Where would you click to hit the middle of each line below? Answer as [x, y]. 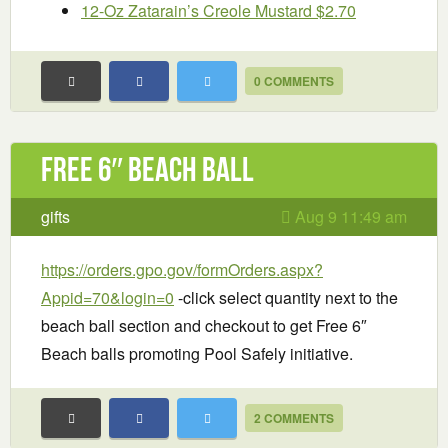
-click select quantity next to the [286, 298]
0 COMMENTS [294, 81]
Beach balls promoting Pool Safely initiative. [197, 354]
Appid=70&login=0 [107, 298]
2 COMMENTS [294, 418]
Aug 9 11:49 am [349, 217]
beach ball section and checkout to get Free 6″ [204, 326]
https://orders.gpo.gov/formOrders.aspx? [182, 270]
